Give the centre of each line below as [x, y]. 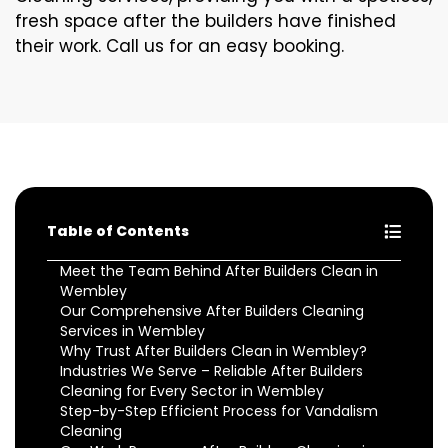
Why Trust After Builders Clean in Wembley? [213, 350]
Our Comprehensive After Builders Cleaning [212, 310]
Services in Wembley [132, 330]
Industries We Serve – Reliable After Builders [211, 370]
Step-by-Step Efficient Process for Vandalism [219, 410]
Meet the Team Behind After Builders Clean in [219, 270]
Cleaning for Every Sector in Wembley [192, 390]
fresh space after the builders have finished [205, 20]
